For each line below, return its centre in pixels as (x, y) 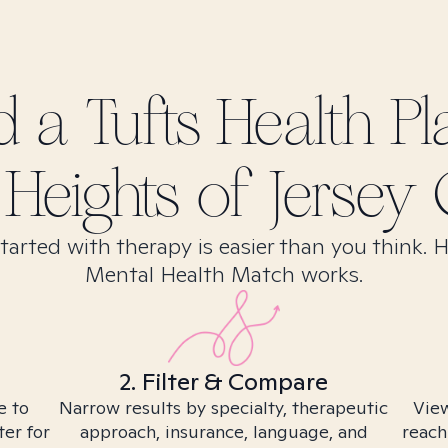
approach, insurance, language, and (223, 431)
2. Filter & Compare (224, 381)
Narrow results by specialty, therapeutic (224, 407)
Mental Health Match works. (224, 274)
